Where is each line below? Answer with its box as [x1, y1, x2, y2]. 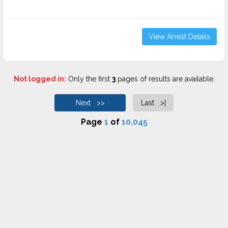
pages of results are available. [115, 75, 215, 83]
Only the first [66, 75, 112, 83]
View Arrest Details [149, 33, 210, 41]
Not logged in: [13, 75, 66, 83]
